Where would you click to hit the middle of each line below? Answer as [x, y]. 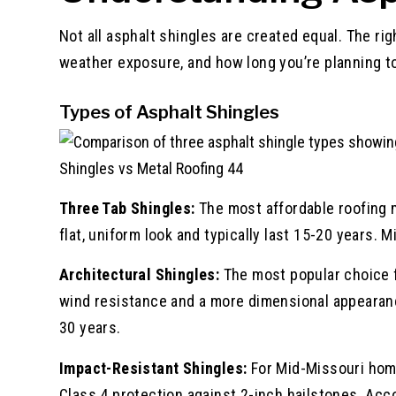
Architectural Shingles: [140, 275]
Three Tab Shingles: [127, 209]
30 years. [90, 328]
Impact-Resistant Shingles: [153, 368]
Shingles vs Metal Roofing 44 [151, 168]
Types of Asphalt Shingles [169, 112]
